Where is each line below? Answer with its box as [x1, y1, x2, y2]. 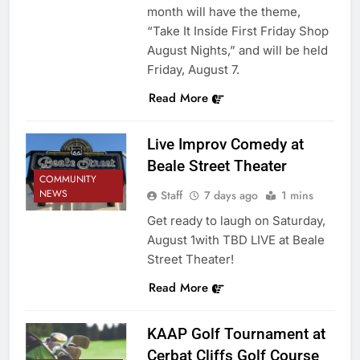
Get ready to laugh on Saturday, [146, 212, 325, 228]
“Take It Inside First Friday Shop [146, 22, 329, 39]
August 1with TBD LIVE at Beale [146, 231, 325, 247]
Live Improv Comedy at [146, 134, 304, 153]
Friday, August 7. [146, 61, 239, 77]
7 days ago [203, 186, 258, 203]
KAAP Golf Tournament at [146, 324, 325, 343]
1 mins [280, 186, 313, 203]
